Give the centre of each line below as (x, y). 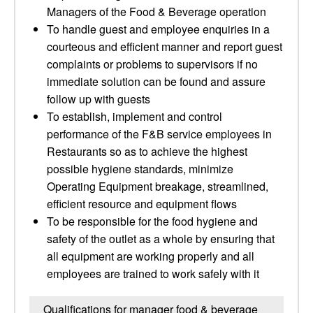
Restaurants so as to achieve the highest (147, 151)
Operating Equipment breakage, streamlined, (158, 186)
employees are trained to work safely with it (153, 274)
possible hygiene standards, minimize (140, 169)
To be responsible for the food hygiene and (152, 221)
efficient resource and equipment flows (142, 204)
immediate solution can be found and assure (156, 81)
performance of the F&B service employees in (159, 134)
